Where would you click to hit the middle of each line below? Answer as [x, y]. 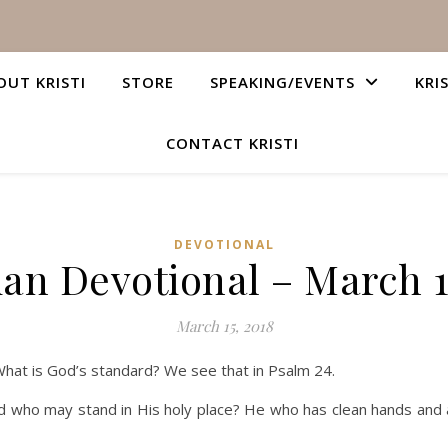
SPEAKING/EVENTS [282, 82]
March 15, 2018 [224, 326]
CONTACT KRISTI [232, 143]
